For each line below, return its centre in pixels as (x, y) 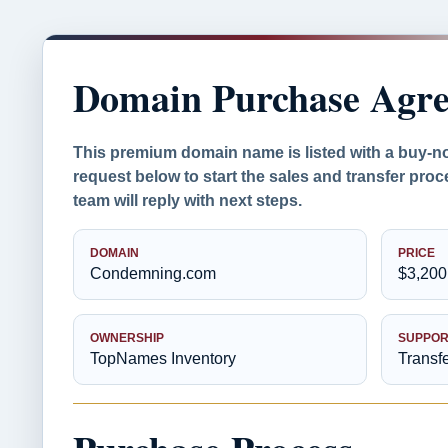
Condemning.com (153, 273)
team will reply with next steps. (187, 200)
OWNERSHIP (127, 338)
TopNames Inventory (163, 358)
